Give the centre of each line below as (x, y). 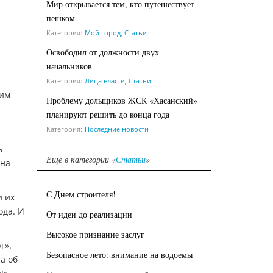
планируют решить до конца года (108, 114)
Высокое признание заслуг (95, 234)
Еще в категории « (81, 159)
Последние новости (117, 129)
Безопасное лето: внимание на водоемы (119, 254)
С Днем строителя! (81, 194)
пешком (61, 18)
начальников (69, 66)
